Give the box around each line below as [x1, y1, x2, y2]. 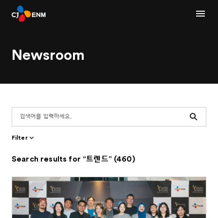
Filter [12, 134, 28, 141]
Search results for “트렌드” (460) [12, 155, 135, 163]
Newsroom [12, 48, 85, 63]
